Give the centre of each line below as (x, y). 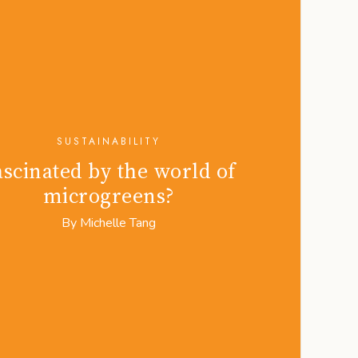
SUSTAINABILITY (109, 141)
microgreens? (109, 195)
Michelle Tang (118, 223)
